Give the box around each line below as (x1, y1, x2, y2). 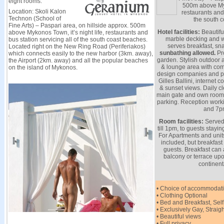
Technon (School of (8, 15, 61, 22)
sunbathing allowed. (159, 49, 215, 56)
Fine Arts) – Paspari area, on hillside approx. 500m (8, 22, 145, 29)
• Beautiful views (156, 213, 201, 220)
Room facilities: (159, 118, 203, 125)
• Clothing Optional (156, 192, 207, 199)
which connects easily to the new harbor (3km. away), (8, 50, 153, 57)
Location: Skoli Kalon (8, 8, 66, 15)
